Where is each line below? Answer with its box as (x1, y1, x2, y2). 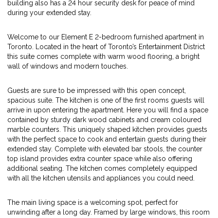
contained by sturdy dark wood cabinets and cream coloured (7, 116, 201, 124)
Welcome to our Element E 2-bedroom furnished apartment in (7, 33, 204, 41)
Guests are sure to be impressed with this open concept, (7, 87, 186, 94)
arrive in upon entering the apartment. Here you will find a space (7, 106, 208, 114)
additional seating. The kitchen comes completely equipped (7, 164, 197, 172)
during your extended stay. (7, 9, 91, 17)
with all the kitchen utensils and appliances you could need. (7, 174, 195, 182)
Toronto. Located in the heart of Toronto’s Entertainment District (7, 43, 205, 51)
